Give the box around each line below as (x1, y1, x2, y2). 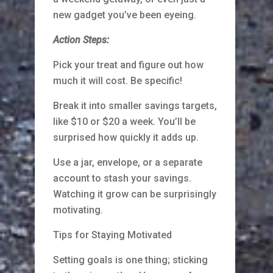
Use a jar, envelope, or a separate (53, 157, 202, 169)
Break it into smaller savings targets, (53, 100, 217, 112)
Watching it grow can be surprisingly (53, 188, 216, 200)
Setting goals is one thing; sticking (53, 254, 208, 266)
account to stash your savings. (53, 172, 191, 185)
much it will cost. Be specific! (53, 75, 182, 87)
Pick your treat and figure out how (53, 59, 204, 71)
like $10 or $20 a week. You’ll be (53, 116, 196, 128)
